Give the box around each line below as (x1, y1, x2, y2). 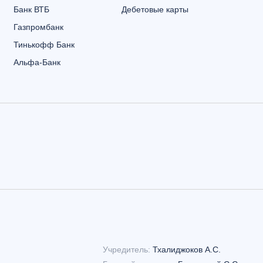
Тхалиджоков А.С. (153, 245, 221, 254)
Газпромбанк (14, 22, 63, 32)
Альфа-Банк (14, 58, 60, 67)
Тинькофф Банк (14, 40, 75, 49)
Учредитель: (103, 245, 150, 254)
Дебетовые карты (122, 5, 188, 14)
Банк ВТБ (14, 5, 49, 14)
